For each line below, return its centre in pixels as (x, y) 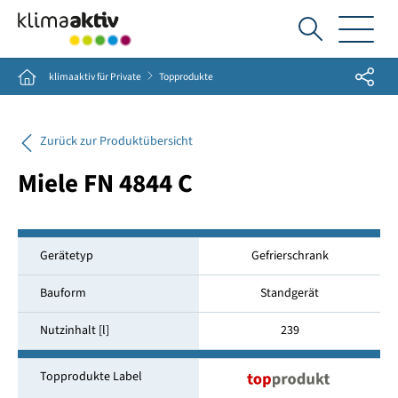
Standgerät (290, 294)
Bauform (63, 294)
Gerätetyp (66, 256)
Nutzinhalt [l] (74, 331)
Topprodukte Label (91, 377)
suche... (333, 74)
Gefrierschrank (290, 256)
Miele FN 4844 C (105, 184)
